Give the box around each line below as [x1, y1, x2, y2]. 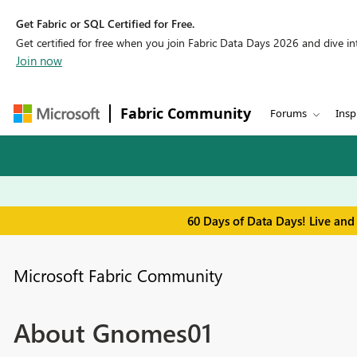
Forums [270, 106, 307, 120]
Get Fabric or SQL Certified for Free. [16, 16, 194, 31]
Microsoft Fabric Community [13, 264, 222, 287]
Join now [16, 53, 62, 69]
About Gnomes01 [13, 314, 212, 351]
